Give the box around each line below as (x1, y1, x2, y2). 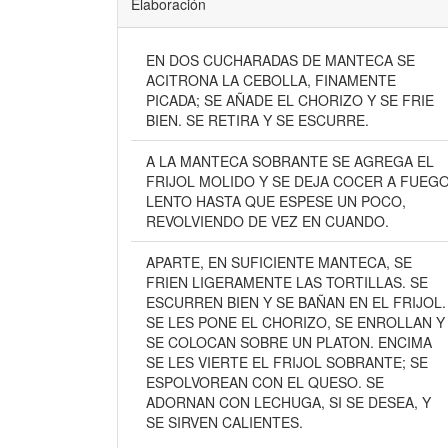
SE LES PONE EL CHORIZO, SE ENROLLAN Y (145, 312, 445, 332)
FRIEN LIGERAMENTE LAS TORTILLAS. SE (145, 272, 410, 292)
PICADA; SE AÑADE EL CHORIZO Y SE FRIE (145, 90, 434, 110)
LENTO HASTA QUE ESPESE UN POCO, (145, 191, 406, 211)
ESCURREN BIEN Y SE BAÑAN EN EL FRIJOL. (145, 292, 446, 312)
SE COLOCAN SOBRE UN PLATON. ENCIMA (145, 332, 378, 352)
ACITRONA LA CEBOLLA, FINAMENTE (145, 70, 396, 90)
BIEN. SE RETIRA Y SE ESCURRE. (185, 110, 369, 130)
